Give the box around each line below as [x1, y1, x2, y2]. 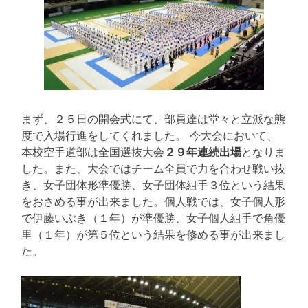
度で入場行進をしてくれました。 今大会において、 [21, 128, 278, 142]
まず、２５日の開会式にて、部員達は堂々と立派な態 [21, 111, 285, 126]
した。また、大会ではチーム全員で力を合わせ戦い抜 [21, 161, 285, 175]
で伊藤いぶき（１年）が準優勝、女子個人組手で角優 [21, 210, 285, 225]
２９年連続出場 [164, 144, 241, 159]
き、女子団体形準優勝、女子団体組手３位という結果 [21, 177, 285, 192]
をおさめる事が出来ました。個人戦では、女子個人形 [21, 194, 285, 208]
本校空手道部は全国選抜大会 [21, 144, 164, 159]
